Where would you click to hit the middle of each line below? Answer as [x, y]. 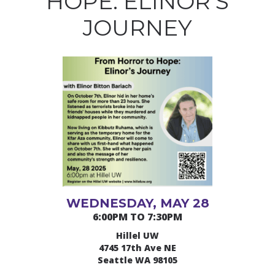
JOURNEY [137, 28]
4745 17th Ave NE [137, 248]
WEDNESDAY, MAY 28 [137, 203]
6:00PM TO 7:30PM [137, 217]
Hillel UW [137, 236]
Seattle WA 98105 [137, 260]
